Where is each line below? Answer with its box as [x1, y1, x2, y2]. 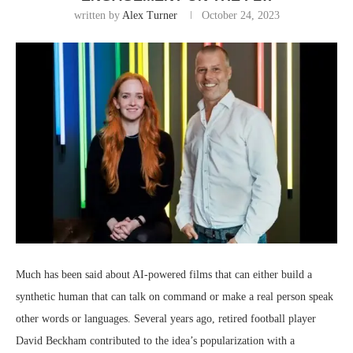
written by [73, 9, 122, 21]
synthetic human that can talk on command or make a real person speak [16, 291, 333, 303]
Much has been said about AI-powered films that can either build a [16, 269, 312, 281]
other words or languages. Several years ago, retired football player [16, 313, 316, 325]
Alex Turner [121, 9, 177, 21]
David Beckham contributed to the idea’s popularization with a [16, 335, 295, 347]
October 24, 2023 [201, 9, 280, 21]
